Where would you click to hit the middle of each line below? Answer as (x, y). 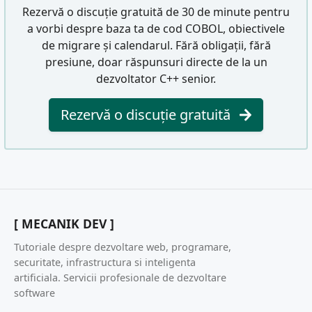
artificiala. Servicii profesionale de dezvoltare (120, 277)
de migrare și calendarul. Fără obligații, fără (156, 46)
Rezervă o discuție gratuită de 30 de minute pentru (156, 12)
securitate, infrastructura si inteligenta (105, 262)
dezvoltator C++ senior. (156, 79)
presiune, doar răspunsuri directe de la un (156, 62)
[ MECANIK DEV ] (64, 224)
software (34, 292)
